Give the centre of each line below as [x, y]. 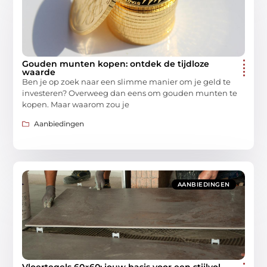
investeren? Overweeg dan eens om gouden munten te [130, 93]
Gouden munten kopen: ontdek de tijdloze [116, 63]
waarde [39, 72]
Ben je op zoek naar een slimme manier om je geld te [127, 81]
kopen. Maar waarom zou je [76, 104]
